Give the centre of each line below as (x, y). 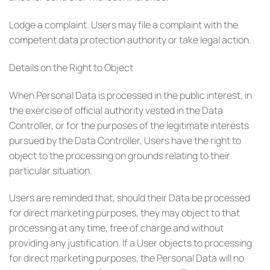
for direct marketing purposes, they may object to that (124, 213)
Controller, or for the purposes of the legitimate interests (129, 125)
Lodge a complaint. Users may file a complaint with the (124, 24)
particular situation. (51, 170)
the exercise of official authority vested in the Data (116, 110)
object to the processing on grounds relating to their (120, 155)
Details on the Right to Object (71, 67)
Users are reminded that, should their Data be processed (130, 198)
